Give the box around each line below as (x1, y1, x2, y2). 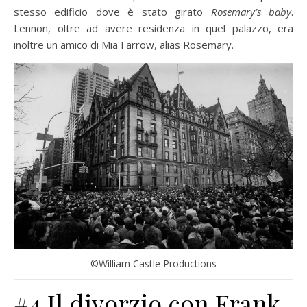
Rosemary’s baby (210, 4, 292, 19)
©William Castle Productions (90, 256, 217, 270)
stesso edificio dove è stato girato (14, 4, 211, 19)
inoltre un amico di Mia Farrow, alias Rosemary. (14, 37, 234, 51)
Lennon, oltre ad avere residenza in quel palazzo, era (14, 21, 293, 35)
